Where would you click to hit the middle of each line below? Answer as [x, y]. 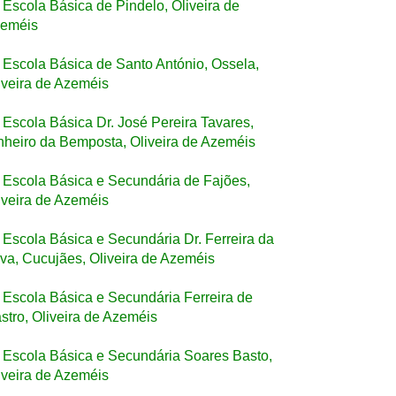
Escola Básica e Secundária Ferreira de [128, 297]
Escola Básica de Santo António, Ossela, [131, 64]
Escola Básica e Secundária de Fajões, [126, 181]
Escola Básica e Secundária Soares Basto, [137, 356]
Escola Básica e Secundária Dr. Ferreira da [138, 239]
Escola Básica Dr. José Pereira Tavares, [128, 122]
